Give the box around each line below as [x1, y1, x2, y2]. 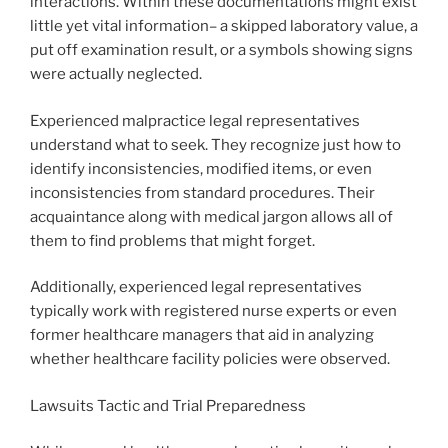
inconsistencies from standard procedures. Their [30, 183, 375, 202]
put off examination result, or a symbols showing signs [30, 41, 413, 60]
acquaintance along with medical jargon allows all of [30, 207, 393, 226]
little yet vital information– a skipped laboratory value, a [30, 17, 418, 36]
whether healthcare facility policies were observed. [30, 350, 390, 369]
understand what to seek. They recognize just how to [30, 135, 401, 154]
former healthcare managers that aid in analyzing [30, 326, 374, 345]
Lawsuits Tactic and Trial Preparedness [30, 396, 306, 415]
